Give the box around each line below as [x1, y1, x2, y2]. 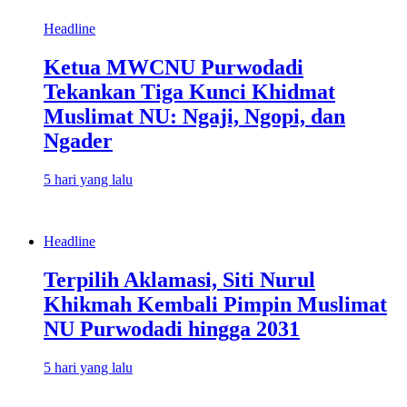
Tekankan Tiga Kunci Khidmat [44, 79, 335, 104]
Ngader [44, 128, 113, 153]
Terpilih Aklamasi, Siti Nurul [44, 267, 315, 292]
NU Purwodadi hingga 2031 [44, 316, 300, 341]
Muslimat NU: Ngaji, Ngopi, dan [44, 104, 345, 128]
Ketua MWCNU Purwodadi [44, 55, 303, 79]
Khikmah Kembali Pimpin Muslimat [44, 292, 387, 316]
